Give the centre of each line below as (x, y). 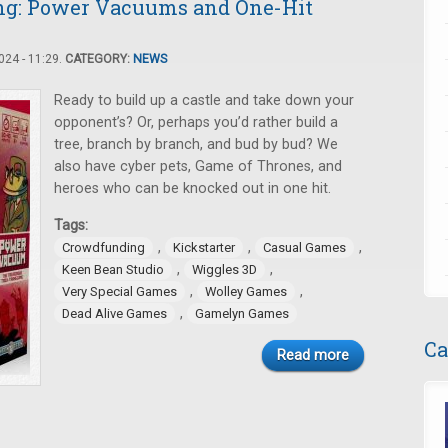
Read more (313, 355)
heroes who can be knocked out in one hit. (192, 188)
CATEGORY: (99, 59)
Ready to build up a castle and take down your (204, 100)
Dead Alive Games (114, 313)
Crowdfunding (103, 247)
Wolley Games (246, 291)
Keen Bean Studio (113, 269)
